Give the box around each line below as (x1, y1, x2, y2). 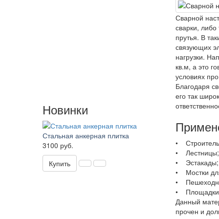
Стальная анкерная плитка (43, 131, 129, 140)
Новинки (43, 101, 88, 118)
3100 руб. (43, 140, 73, 150)
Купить (49, 158, 70, 168)
